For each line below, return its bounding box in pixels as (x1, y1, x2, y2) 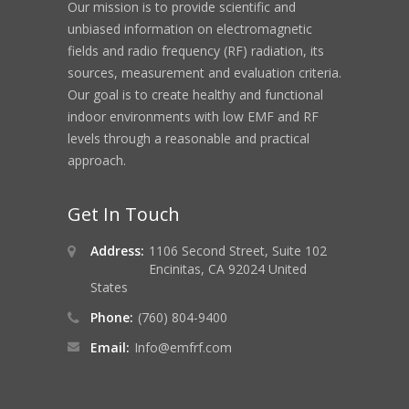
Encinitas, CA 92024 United (149, 260, 307, 278)
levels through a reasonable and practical (68, 130, 309, 147)
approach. (68, 152, 126, 169)
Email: (90, 339, 130, 356)
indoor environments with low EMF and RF (68, 108, 319, 125)
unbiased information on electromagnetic (68, 20, 312, 37)
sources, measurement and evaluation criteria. (68, 64, 341, 81)
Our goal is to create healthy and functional (68, 86, 323, 103)
